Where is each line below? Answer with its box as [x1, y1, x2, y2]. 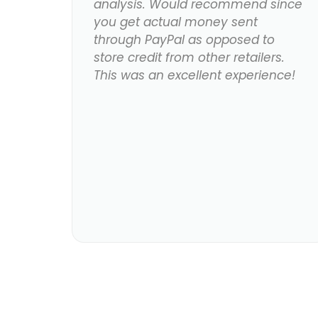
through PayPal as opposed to [94, 31, 275, 49]
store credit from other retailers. [94, 49, 285, 67]
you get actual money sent [94, 13, 258, 31]
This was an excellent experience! [94, 67, 296, 84]
